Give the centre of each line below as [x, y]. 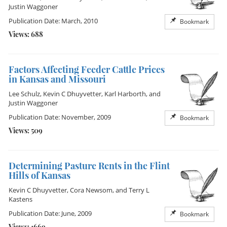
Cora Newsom [91, 190]
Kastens [21, 199]
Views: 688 [26, 34]
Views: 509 [26, 130]
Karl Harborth [125, 94]
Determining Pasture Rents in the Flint [89, 166]
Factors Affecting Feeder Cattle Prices [87, 69]
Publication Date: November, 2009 [60, 117]
